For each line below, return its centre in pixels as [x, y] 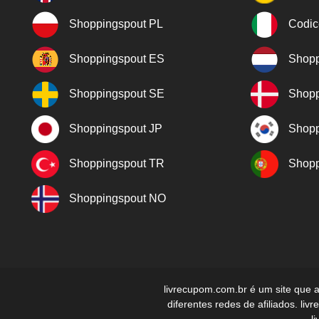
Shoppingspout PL [116, 23]
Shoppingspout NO [117, 198]
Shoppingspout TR [117, 163]
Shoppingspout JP [116, 128]
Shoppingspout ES [117, 58]
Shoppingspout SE [117, 93]
